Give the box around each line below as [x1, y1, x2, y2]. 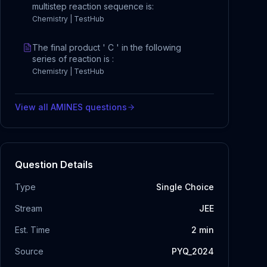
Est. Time [15, 225, 50, 235]
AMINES [51, 102, 83, 112]
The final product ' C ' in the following [32, 42, 181, 52]
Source [15, 246, 44, 256]
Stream [15, 203, 42, 213]
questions [83, 102, 127, 112]
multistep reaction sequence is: [32, 1, 154, 11]
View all [15, 102, 51, 112]
